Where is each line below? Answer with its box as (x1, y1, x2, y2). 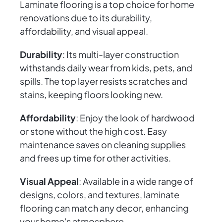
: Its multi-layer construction (62, 49, 179, 60)
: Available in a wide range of (79, 175, 193, 187)
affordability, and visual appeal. (20, 25, 148, 37)
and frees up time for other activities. (20, 152, 171, 164)
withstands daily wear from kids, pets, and (20, 62, 192, 74)
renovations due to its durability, (20, 12, 152, 24)
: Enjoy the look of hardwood (76, 112, 195, 124)
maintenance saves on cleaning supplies (20, 139, 186, 151)
